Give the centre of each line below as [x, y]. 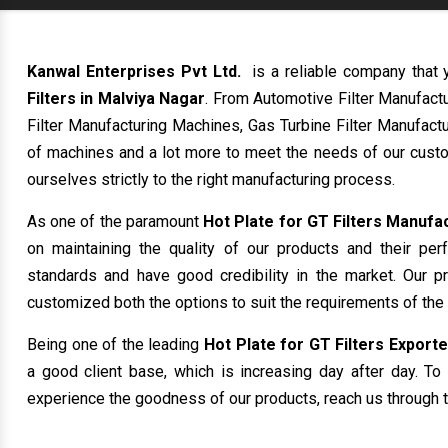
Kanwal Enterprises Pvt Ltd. [137, 71]
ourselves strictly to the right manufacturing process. [211, 179]
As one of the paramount [115, 221]
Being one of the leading [113, 344]
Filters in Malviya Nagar [116, 98]
